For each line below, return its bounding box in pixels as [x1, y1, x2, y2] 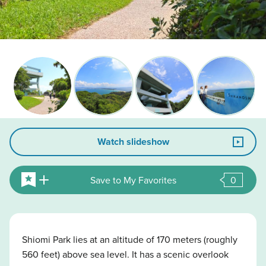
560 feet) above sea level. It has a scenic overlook [21, 247, 229, 261]
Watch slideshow [97, 134, 169, 148]
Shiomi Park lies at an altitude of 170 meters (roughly [21, 232, 237, 246]
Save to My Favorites [90, 173, 176, 186]
